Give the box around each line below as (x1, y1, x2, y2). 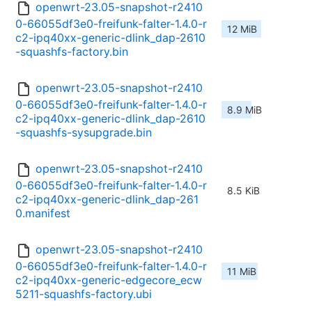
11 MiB (227, 265, 256, 278)
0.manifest (15, 206, 70, 221)
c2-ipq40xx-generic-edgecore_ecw (15, 273, 202, 288)
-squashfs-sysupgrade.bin (15, 125, 152, 140)
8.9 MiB (227, 104, 262, 116)
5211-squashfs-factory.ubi (15, 287, 152, 302)
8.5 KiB (227, 185, 260, 197)
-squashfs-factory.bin (15, 45, 128, 59)
